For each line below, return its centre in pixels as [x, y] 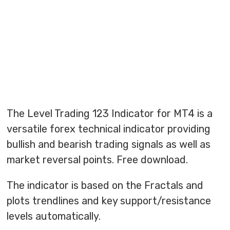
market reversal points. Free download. [98, 160]
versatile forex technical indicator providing [109, 129]
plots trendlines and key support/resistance [109, 201]
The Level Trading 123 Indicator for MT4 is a [110, 114]
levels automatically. [54, 216]
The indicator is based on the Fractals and [105, 186]
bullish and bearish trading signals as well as [109, 145]
